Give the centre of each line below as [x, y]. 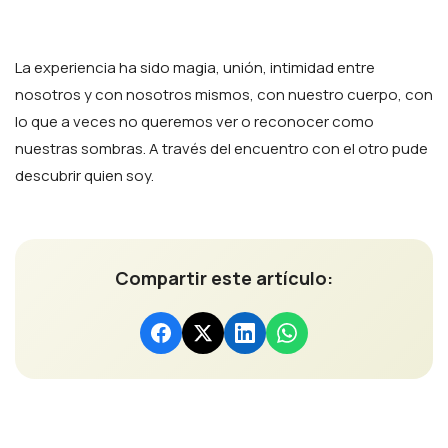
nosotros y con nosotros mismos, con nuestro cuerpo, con [224, 94]
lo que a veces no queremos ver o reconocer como [194, 121]
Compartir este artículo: [224, 278]
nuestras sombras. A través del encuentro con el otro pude [221, 148]
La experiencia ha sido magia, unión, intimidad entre [195, 67]
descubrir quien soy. [84, 175]
